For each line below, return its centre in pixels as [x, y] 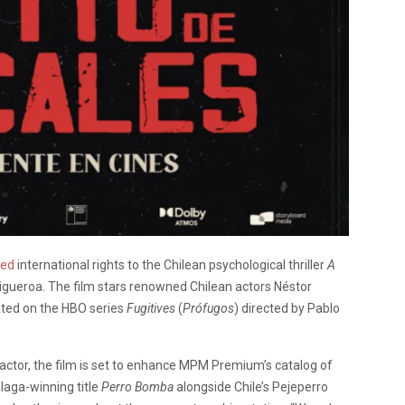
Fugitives [152, 309]
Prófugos [208, 309]
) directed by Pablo [287, 309]
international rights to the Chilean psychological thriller [171, 265]
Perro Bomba [137, 387]
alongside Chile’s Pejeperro [251, 387]
